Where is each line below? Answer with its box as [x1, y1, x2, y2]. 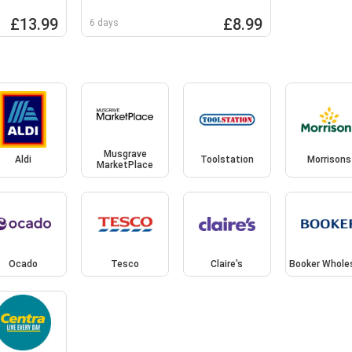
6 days [90, 16, 119, 28]
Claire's [211, 258, 244, 269]
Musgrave [103, 148, 147, 160]
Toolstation [200, 154, 254, 166]
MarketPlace [97, 159, 154, 171]
